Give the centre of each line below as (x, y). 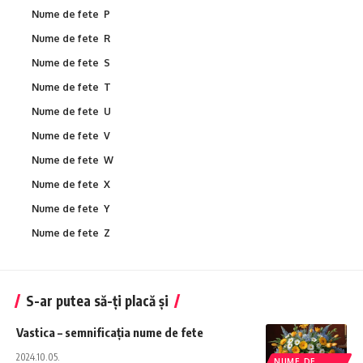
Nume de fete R (71, 38)
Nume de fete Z (71, 233)
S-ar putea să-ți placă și (97, 300)
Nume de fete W (73, 160)
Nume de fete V (71, 135)
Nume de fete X (71, 184)
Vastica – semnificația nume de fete (110, 332)
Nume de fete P (71, 14)
